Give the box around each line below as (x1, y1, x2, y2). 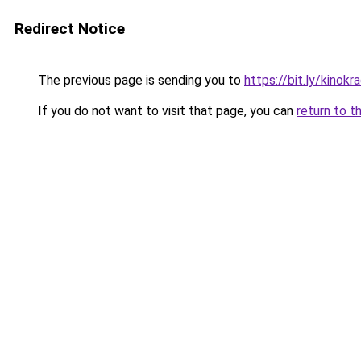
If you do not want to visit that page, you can (35, 103, 297, 118)
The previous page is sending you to (35, 73, 244, 88)
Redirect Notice (15, 19, 125, 38)
